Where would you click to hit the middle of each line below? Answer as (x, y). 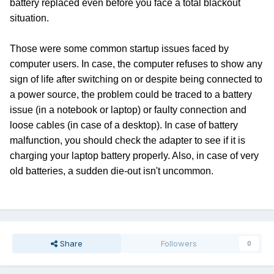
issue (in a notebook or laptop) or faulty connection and (128, 110)
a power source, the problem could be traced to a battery (131, 95)
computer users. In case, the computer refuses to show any (136, 64)
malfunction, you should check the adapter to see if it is (128, 141)
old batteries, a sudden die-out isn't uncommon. (112, 171)
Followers (179, 244)
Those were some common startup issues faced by (119, 49)
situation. (29, 18)
